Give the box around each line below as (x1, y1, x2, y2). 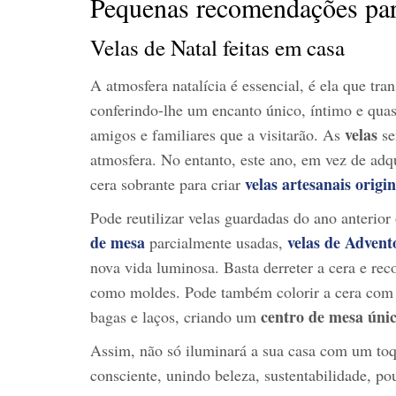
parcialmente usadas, (145, 231, 287, 253)
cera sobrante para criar (90, 172, 245, 194)
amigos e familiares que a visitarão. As (90, 123, 345, 145)
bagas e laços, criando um (90, 305, 261, 327)
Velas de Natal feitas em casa (90, 32, 345, 62)
